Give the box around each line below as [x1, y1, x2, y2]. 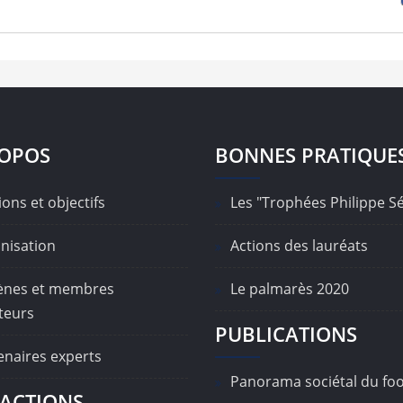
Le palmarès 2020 [230, 279, 349, 300]
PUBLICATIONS [215, 320, 357, 349]
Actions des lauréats [230, 236, 368, 256]
